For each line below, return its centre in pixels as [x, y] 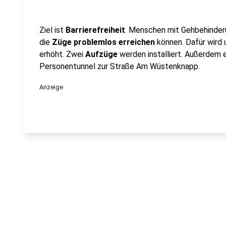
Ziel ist [52, 30]
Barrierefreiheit [95, 30]
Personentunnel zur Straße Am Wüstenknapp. [120, 66]
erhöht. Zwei [62, 54]
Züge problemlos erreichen [103, 42]
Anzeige [51, 87]
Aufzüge [101, 54]
